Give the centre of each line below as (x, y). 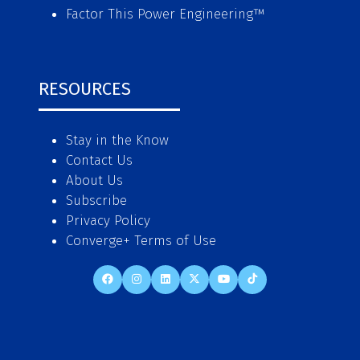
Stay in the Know (118, 141)
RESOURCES (85, 90)
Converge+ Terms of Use (141, 241)
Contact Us (100, 161)
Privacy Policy (108, 221)
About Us (95, 181)
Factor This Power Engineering (160, 14)
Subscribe (97, 201)
